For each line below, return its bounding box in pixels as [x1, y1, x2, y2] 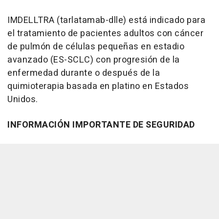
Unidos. [7, 93, 38, 106]
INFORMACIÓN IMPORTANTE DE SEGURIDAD [7, 118, 195, 131]
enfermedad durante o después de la [7, 66, 160, 80]
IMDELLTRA [7, 14, 55, 27]
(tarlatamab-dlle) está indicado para [54, 14, 205, 27]
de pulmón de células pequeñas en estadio [7, 40, 184, 53]
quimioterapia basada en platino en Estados [7, 80, 189, 93]
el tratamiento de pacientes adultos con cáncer [7, 27, 203, 40]
